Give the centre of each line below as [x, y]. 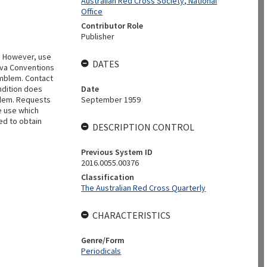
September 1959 [111, 100]
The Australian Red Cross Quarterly [144, 188]
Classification [108, 177]
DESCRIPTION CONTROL [144, 127]
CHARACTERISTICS [132, 215]
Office [92, 11]
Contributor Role [112, 26]
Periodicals [101, 251]
